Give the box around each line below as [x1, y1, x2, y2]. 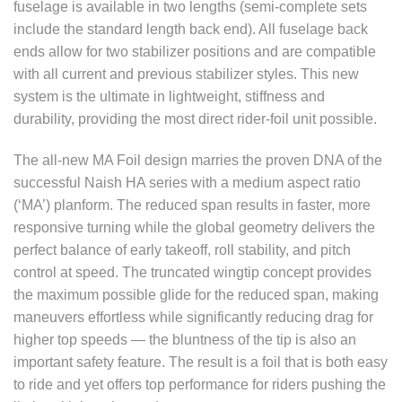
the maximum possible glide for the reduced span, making [13, 287, 379, 303]
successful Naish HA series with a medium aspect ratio [13, 175, 361, 191]
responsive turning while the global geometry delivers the [13, 220, 375, 236]
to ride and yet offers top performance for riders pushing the [13, 377, 386, 393]
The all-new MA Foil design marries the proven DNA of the [13, 153, 382, 169]
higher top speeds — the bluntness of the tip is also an [13, 332, 356, 348]
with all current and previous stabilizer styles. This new [13, 66, 359, 83]
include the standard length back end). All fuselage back [13, 22, 368, 38]
